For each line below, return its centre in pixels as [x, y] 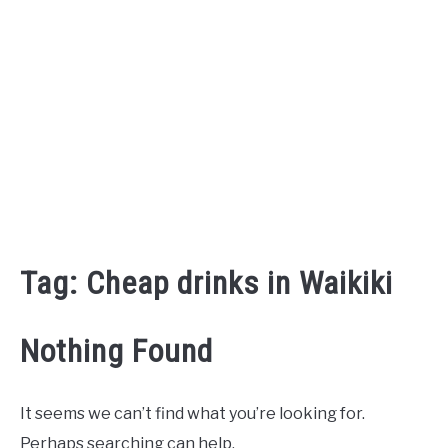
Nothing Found [116, 351]
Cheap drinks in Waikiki [239, 283]
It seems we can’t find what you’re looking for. [192, 413]
